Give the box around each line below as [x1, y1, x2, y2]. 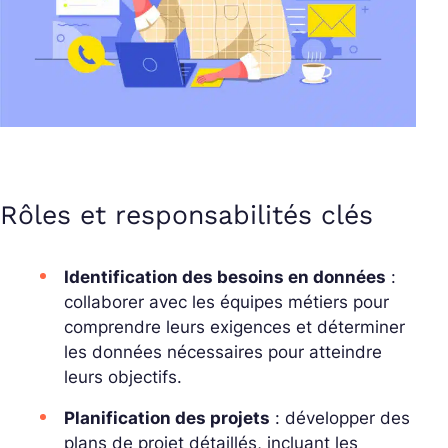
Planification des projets [64, 408, 270, 429]
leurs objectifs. [64, 367, 182, 388]
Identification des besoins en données [64, 267, 386, 288]
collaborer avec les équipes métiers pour [64, 292, 389, 313]
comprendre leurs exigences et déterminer [64, 317, 405, 338]
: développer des [270, 408, 410, 429]
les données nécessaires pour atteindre [64, 342, 382, 363]
